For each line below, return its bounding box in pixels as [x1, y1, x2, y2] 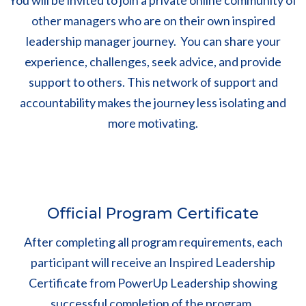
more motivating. [108, 115, 198, 131]
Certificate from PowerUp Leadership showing [29, 275, 277, 291]
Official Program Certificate [47, 204, 259, 223]
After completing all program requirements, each [23, 234, 283, 250]
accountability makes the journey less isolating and [20, 95, 286, 111]
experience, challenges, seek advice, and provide [25, 54, 281, 70]
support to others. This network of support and [28, 74, 278, 90]
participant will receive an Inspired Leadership [31, 255, 275, 270]
